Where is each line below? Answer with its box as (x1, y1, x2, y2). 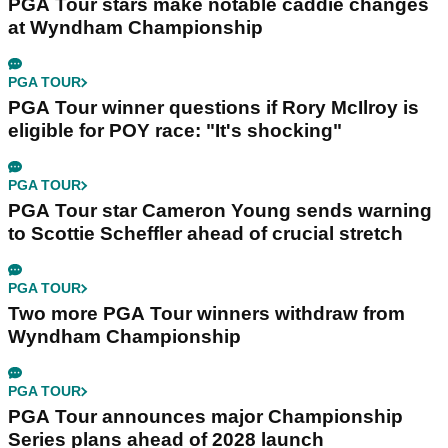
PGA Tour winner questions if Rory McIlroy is (8, 97, 419, 119)
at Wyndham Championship (8, 17, 263, 39)
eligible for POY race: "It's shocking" (8, 120, 342, 142)
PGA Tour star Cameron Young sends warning (8, 200, 432, 222)
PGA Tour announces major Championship (8, 406, 403, 428)
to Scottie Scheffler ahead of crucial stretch (8, 223, 403, 245)
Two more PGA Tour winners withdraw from (8, 303, 405, 325)
